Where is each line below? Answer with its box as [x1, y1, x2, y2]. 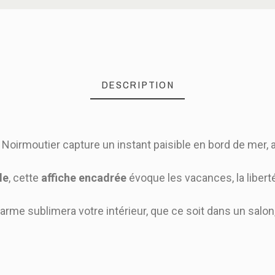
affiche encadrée [41, 171, 126, 184]
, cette [9, 171, 41, 184]
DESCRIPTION [101, 77, 174, 91]
